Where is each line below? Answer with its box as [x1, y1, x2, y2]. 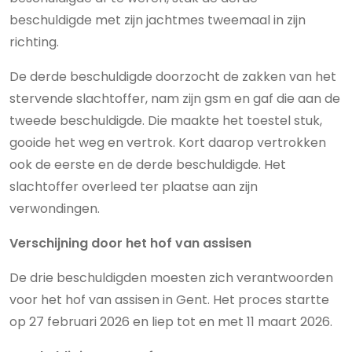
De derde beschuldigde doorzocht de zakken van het [9, 68, 336, 86]
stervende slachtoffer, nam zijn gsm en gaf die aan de [9, 90, 340, 108]
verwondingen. [9, 200, 103, 218]
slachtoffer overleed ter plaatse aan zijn [9, 178, 258, 196]
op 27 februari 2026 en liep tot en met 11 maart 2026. [9, 313, 332, 331]
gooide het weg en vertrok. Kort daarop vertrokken [9, 134, 326, 152]
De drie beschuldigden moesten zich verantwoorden [9, 269, 333, 287]
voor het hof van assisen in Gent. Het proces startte [9, 291, 329, 309]
